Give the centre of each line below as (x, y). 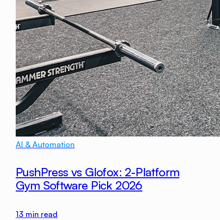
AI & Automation (45, 144)
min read (41, 214)
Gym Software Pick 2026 (79, 185)
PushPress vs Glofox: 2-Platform (98, 172)
